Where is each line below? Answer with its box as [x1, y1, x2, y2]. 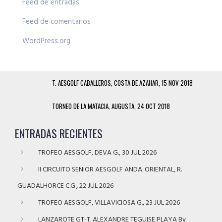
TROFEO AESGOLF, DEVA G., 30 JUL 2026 [38, 147, 157, 159]
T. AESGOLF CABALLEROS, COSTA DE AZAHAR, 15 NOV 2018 [52, 78, 193, 88]
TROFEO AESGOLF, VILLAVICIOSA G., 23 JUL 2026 [38, 197, 180, 209]
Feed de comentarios [22, 16, 91, 28]
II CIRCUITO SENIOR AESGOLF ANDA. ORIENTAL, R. [38, 164, 182, 176]
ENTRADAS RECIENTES [15, 125, 103, 142]
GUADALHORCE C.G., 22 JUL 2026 [17, 180, 113, 192]
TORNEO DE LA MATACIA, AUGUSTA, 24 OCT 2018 [52, 101, 170, 111]
